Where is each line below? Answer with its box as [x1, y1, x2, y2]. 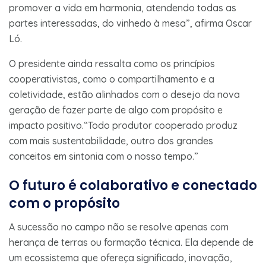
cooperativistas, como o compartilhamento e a [9, 72, 214, 85]
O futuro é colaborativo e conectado [9, 176, 257, 195]
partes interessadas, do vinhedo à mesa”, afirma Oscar [9, 17, 252, 29]
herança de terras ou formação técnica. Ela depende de [9, 236, 254, 248]
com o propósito [9, 194, 120, 213]
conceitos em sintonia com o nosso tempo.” [9, 150, 198, 162]
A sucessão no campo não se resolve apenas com [9, 220, 229, 233]
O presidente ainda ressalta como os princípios [9, 57, 215, 69]
